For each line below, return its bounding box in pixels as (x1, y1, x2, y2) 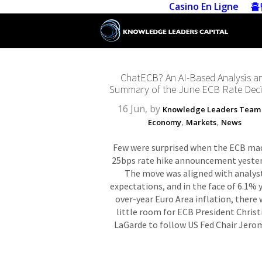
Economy (147, 117, 181, 127)
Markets (185, 117, 216, 127)
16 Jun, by (118, 102, 163, 115)
